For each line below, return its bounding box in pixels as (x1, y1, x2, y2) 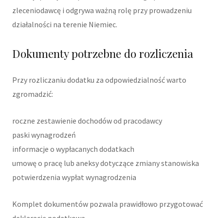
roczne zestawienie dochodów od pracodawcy (12, 115, 162, 126)
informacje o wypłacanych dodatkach (12, 144, 134, 154)
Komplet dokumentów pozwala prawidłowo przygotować (12, 199, 203, 209)
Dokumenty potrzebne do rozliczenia (12, 45, 193, 61)
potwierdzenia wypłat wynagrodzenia (12, 172, 136, 182)
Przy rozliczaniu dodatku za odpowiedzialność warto (12, 74, 186, 85)
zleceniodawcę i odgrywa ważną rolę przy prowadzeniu (12, 5, 192, 16)
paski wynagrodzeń (12, 129, 76, 140)
